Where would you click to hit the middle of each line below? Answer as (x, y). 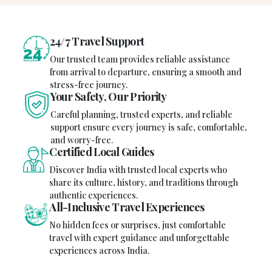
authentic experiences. (94, 195)
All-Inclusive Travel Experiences (127, 207)
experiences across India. (100, 251)
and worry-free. (81, 140)
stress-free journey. (88, 85)
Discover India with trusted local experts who (138, 170)
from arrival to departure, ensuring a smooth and (145, 72)
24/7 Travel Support (97, 42)
